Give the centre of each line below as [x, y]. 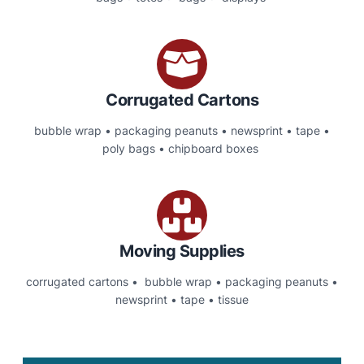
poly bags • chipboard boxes [182, 149]
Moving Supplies [182, 251]
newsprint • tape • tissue [182, 300]
